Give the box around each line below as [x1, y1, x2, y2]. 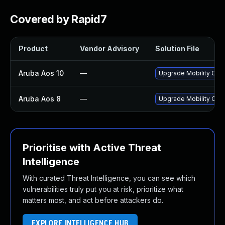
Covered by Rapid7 [10, 13, 107, 26]
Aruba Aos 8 [19, 94, 61, 103]
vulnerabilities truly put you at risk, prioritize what [23, 185, 183, 193]
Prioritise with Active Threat [23, 142, 161, 154]
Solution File [155, 44, 199, 53]
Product [19, 44, 48, 53]
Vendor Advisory [80, 44, 139, 53]
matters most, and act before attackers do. [23, 196, 163, 204]
